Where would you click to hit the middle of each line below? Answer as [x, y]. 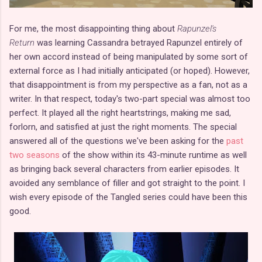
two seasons [35, 155]
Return [22, 42]
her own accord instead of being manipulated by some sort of [129, 56]
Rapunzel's [197, 28]
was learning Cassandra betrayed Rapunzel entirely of [139, 42]
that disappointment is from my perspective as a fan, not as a [128, 85]
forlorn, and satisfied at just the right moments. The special [123, 127]
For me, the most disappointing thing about [93, 28]
